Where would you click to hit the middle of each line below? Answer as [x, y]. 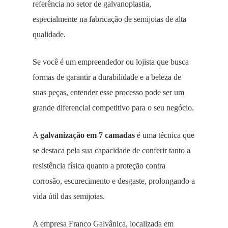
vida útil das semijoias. [69, 196]
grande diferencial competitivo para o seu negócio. [113, 108]
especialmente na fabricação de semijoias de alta [109, 19]
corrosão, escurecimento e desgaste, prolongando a [114, 181]
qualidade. [49, 34]
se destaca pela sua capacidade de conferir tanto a [111, 150]
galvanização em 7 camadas [88, 135]
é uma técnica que [165, 135]
